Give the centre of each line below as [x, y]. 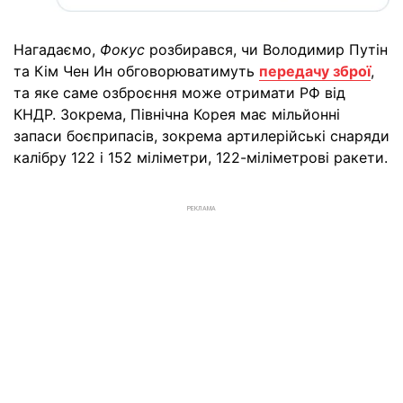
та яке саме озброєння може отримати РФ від [179, 92]
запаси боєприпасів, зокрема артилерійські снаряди [201, 135]
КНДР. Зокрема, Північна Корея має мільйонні [177, 114]
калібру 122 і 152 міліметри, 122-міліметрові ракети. [201, 157]
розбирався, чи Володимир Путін [269, 49]
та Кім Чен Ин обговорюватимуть [136, 71]
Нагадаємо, [57, 49]
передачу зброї [315, 71]
